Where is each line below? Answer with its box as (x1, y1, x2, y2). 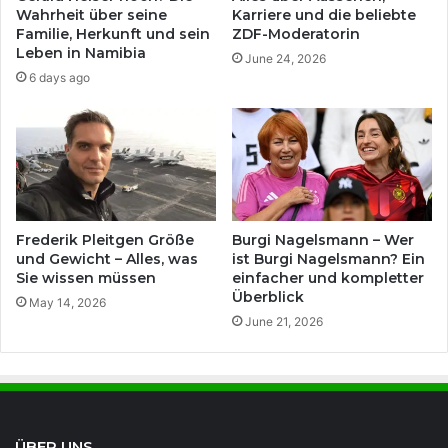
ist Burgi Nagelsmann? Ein (232, 250, 425, 269)
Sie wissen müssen (16, 269, 156, 288)
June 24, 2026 (245, 51, 326, 67)
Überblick (232, 288, 304, 307)
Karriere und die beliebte (232, 6, 416, 25)
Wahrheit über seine (16, 6, 167, 25)
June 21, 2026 (245, 314, 323, 330)
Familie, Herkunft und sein (16, 25, 210, 44)
